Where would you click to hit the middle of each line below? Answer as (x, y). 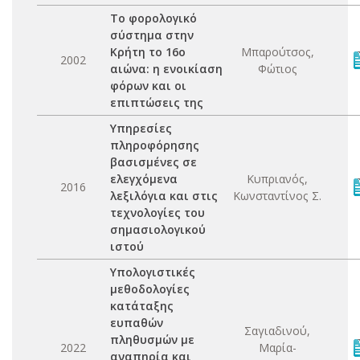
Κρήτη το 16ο (148, 52)
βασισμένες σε (153, 162)
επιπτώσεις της (157, 102)
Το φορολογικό (153, 18)
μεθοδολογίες (150, 289)
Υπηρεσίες (141, 128)
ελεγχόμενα (144, 179)
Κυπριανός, (277, 179)
